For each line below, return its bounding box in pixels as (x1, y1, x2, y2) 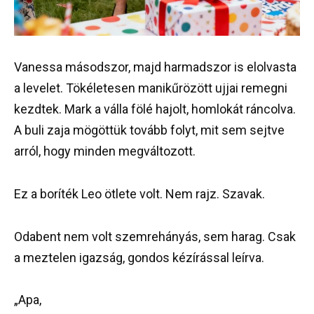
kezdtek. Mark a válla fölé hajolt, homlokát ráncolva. (14, 102, 296, 117)
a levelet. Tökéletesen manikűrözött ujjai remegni (14, 81, 287, 96)
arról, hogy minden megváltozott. (14, 144, 196, 159)
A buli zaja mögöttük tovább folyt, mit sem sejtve (14, 123, 285, 138)
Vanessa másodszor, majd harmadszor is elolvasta (14, 60, 296, 75)
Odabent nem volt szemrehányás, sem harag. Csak (14, 228, 296, 244)
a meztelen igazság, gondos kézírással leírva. (14, 250, 264, 265)
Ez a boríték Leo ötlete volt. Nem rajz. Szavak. (14, 186, 265, 201)
